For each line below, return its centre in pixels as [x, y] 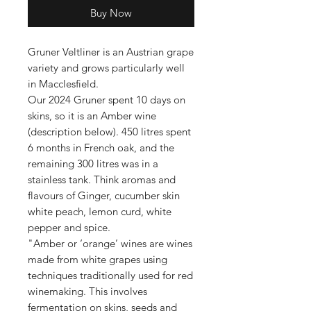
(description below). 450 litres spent [109, 132]
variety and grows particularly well [106, 68]
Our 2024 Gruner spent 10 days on [107, 100]
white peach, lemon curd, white [100, 211]
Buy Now [111, 13]
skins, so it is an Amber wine [92, 116]
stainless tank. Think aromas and [102, 179]
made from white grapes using [98, 259]
